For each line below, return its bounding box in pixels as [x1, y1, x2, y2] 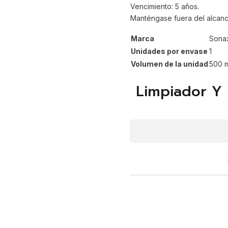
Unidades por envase [130, 46, 208, 55]
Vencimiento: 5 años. [130, 2, 199, 11]
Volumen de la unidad [130, 59, 208, 68]
